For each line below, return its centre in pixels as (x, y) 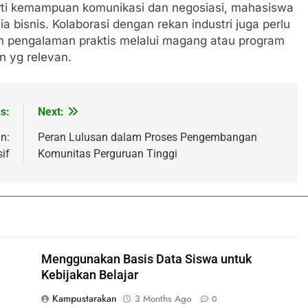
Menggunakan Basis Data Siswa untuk (146, 259)
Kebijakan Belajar (89, 275)
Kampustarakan (84, 298)
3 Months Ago (163, 298)
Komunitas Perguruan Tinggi (107, 153)
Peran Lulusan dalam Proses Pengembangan (147, 137)
